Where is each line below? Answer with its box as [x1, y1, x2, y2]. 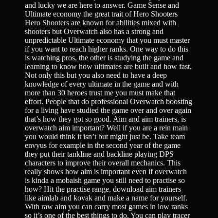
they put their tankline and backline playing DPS [25, 150, 174, 158]
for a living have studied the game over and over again [25, 106, 192, 114]
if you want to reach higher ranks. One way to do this [25, 45, 189, 53]
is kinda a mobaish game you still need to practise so [25, 176, 185, 184]
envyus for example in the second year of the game [25, 141, 181, 149]
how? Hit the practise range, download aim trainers [25, 185, 182, 193]
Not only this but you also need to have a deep [25, 71, 167, 79]
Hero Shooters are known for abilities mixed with [25, 18, 177, 27]
